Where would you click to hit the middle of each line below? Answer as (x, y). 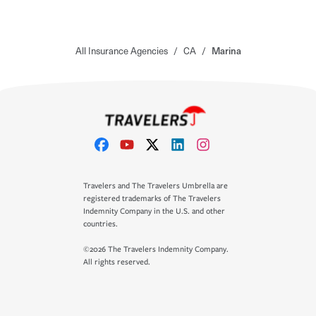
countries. (101, 224)
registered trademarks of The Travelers (152, 199)
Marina (226, 50)
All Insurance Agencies (121, 50)
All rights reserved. (117, 262)
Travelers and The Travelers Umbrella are (156, 186)
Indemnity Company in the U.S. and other (154, 211)
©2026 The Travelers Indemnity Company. (156, 249)
